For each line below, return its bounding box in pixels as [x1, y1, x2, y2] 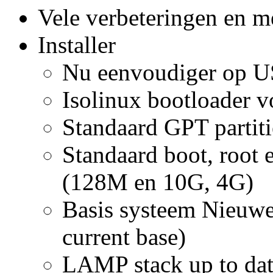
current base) [62, 223, 186, 250]
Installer [38, 31, 122, 58]
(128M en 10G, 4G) [62, 168, 254, 195]
